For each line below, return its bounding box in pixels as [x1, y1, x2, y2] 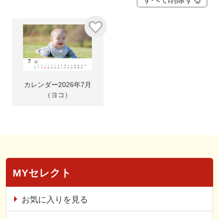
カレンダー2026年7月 [23, 81, 91, 89]
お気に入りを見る [21, 195, 88, 204]
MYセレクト [12, 167, 71, 179]
